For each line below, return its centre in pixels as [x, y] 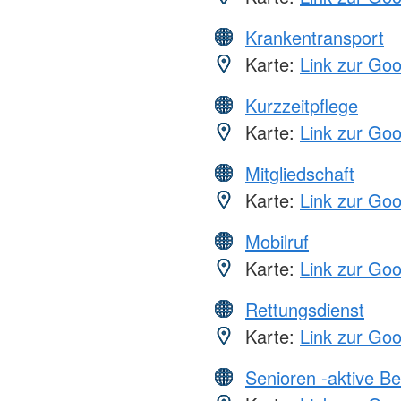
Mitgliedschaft [300, 174]
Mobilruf [277, 242]
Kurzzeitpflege [302, 106]
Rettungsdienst [305, 310]
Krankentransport [315, 38]
